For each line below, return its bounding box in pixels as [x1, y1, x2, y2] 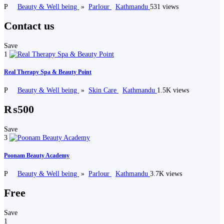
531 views [150, 2, 178, 11]
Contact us [4, 20, 54, 32]
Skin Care [88, 86, 118, 94]
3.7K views [150, 169, 182, 177]
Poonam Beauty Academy [4, 151, 69, 159]
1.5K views [157, 86, 189, 94]
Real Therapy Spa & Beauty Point [4, 68, 91, 76]
